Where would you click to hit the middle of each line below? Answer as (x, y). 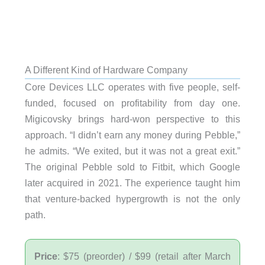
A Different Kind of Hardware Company (106, 70)
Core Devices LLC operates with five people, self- (132, 87)
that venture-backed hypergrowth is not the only (132, 199)
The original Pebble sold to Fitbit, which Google (132, 167)
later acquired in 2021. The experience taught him (132, 183)
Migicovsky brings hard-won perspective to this (132, 119)
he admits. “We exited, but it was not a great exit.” (132, 151)
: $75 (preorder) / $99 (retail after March (144, 256)
